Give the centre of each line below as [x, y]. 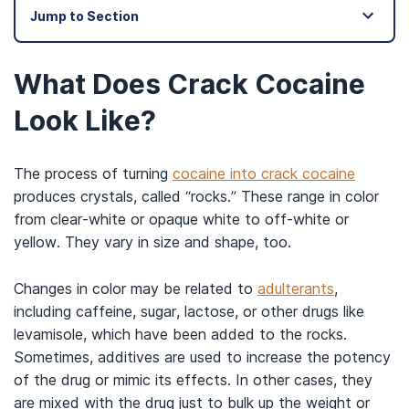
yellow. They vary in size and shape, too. [152, 242]
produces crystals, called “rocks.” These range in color [196, 196]
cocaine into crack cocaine [264, 173]
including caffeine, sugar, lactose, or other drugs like [189, 311]
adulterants [296, 288]
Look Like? [85, 121]
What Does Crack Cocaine [189, 84]
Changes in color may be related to [136, 288]
